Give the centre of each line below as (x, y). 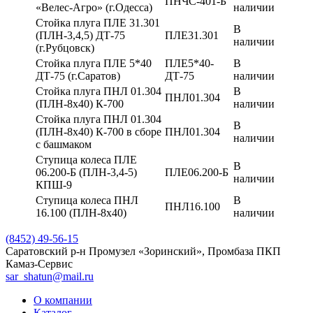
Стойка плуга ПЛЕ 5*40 (94, 63)
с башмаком (64, 144)
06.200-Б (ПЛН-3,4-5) (86, 172)
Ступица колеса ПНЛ (87, 200)
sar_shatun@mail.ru (50, 276)
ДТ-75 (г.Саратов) (78, 75)
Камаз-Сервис (39, 263)
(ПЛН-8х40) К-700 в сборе (99, 131)
